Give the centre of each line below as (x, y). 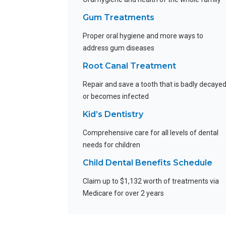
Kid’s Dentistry (113, 115)
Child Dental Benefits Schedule (148, 163)
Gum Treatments (119, 18)
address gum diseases (119, 48)
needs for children (112, 145)
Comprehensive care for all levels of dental (151, 133)
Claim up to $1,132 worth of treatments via (151, 181)
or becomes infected (116, 97)
